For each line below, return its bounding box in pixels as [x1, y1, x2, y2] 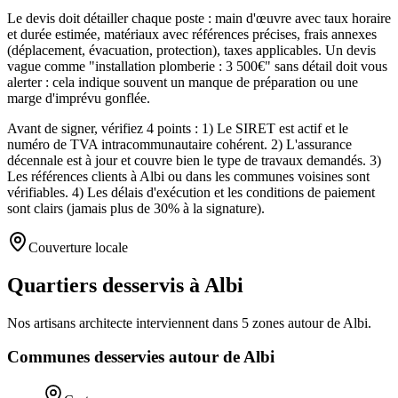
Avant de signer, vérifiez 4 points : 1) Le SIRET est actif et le [7, 120, 348, 136]
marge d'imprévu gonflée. [7, 90, 150, 106]
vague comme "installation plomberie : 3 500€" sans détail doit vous [7, 58, 387, 74]
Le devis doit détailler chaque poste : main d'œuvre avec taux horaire [7, 10, 391, 26]
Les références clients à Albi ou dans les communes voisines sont [7, 168, 370, 184]
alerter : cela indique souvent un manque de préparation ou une [7, 74, 358, 90]
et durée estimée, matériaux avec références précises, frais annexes [7, 26, 377, 42]
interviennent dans [132, 314, 238, 330]
